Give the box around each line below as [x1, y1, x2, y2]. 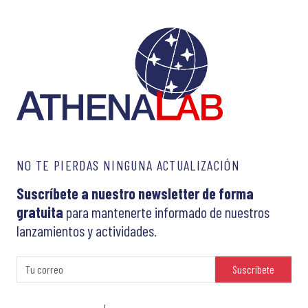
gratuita [16, 202, 63, 221]
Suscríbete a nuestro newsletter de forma [16, 184, 254, 202]
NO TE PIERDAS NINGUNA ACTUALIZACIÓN [16, 156, 241, 173]
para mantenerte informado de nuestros [63, 202, 269, 221]
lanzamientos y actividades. [16, 221, 157, 239]
